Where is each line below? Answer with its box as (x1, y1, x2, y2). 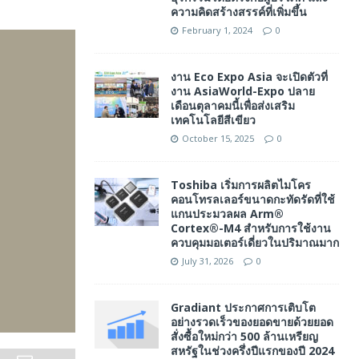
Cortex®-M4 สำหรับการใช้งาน (170, 220, 331, 236)
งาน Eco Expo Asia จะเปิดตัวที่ (170, 69, 328, 84)
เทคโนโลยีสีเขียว (170, 112, 256, 127)
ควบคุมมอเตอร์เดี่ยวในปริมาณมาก (170, 235, 339, 250)
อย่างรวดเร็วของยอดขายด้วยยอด (170, 314, 333, 329)
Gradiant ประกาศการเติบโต (170, 300, 316, 315)
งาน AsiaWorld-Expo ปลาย (170, 83, 315, 99)
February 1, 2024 (181, 24, 252, 36)
